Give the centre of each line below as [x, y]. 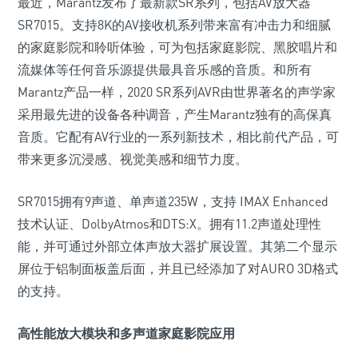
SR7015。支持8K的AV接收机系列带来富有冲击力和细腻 [174, 25]
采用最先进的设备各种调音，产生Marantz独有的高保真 [175, 114]
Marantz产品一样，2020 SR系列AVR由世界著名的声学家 [177, 92]
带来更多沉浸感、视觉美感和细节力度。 [133, 159]
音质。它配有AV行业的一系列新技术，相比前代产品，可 [178, 137]
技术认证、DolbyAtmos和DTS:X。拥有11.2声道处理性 [169, 224]
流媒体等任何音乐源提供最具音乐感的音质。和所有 [165, 70]
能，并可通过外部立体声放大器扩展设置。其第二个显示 [177, 246]
